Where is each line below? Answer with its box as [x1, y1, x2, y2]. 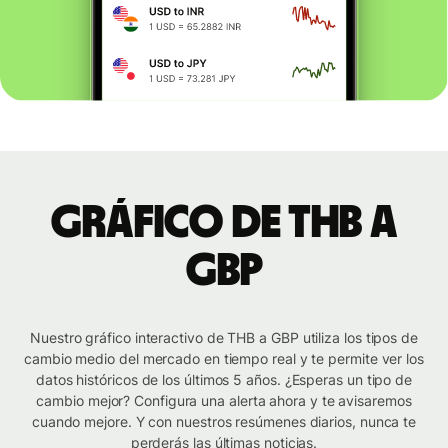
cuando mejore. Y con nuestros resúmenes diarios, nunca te [31, 413, 417, 431]
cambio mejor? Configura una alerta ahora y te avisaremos [36, 392, 412, 410]
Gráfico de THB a [50, 200, 398, 247]
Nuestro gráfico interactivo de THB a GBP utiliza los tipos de [30, 329, 418, 347]
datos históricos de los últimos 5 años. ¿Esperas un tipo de [35, 371, 413, 389]
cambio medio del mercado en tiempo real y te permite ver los [24, 350, 424, 368]
